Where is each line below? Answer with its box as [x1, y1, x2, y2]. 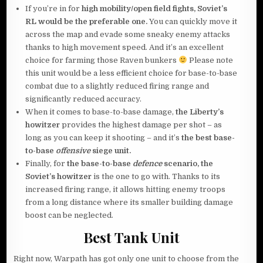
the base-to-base [67, 159, 133, 168]
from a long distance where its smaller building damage [25, 197, 234, 207]
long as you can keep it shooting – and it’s [25, 133, 182, 142]
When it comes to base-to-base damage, [25, 107, 176, 116]
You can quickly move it [147, 16, 238, 26]
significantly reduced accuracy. [25, 94, 142, 103]
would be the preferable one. [38, 16, 148, 26]
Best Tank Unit [83, 228, 180, 247]
